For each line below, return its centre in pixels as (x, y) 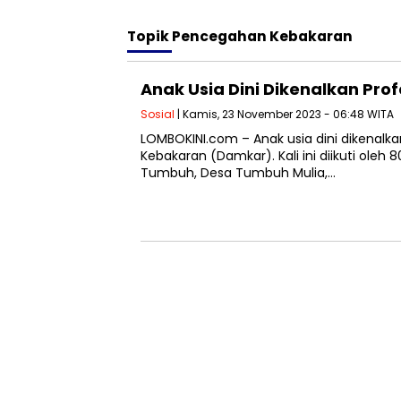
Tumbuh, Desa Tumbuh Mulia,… (238, 173)
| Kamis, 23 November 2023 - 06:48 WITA (284, 114)
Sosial (158, 114)
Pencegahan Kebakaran (262, 36)
